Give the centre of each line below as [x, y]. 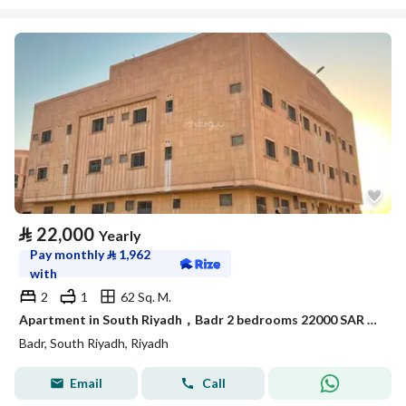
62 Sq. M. [146, 296]
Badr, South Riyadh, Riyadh [94, 343]
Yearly [120, 235]
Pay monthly [68, 254]
